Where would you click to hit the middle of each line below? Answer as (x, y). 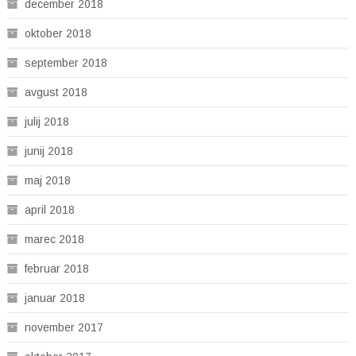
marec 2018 (54, 239)
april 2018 (49, 209)
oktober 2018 (58, 33)
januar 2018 (54, 298)
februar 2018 (56, 268)
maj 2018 (47, 180)
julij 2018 (46, 121)
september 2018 (66, 62)
